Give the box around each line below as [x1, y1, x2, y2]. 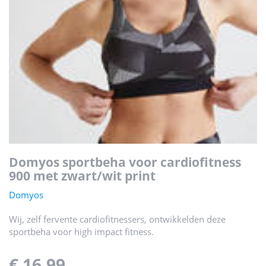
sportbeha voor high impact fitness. [9, 226, 154, 237]
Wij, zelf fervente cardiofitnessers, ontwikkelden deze [9, 213, 226, 225]
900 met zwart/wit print [9, 167, 156, 184]
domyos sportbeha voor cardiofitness [9, 154, 18, 170]
